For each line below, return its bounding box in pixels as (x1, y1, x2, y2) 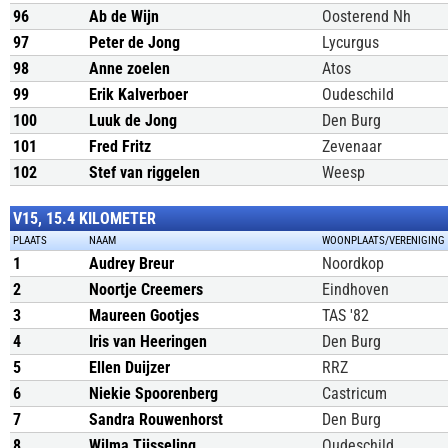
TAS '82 (322, 306, 369, 325)
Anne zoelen (89, 59, 170, 78)
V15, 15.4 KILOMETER (13, 209, 156, 228)
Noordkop (322, 254, 384, 273)
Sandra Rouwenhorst (89, 410, 223, 429)
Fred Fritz (89, 137, 151, 156)
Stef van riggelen (89, 163, 200, 182)
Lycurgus (322, 33, 379, 52)
